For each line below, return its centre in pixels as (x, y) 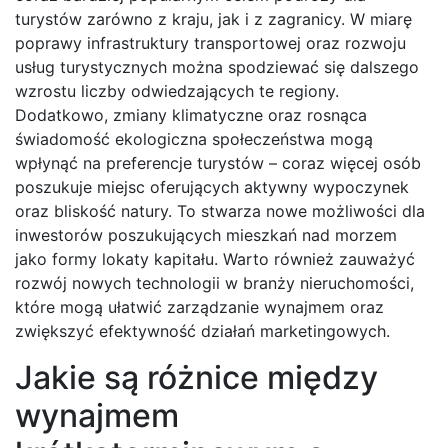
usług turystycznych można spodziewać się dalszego (217, 67)
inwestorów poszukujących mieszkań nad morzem (206, 235)
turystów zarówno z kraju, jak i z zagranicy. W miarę (213, 19)
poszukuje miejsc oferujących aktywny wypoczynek (212, 187)
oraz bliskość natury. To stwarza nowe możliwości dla (220, 211)
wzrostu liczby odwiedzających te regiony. (177, 91)
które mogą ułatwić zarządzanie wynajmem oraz (199, 307)
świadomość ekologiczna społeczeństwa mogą (194, 139)
